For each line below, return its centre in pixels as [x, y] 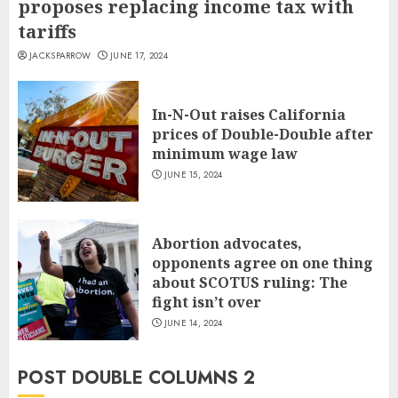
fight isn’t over [207, 302]
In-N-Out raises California [249, 115]
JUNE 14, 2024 [193, 323]
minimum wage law [225, 154]
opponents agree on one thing [263, 263]
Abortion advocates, [227, 244]
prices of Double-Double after [263, 135]
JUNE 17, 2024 [139, 56]
